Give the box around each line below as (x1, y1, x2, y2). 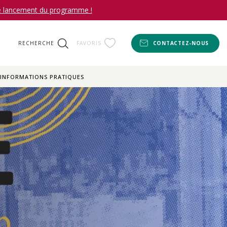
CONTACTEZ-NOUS (153, 40, 209, 47)
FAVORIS (76, 40, 101, 47)
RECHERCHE (18, 40, 54, 47)
